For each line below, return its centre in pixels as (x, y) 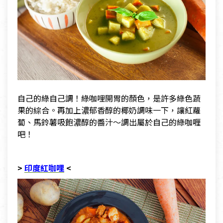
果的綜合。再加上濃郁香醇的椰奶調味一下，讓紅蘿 (109, 110)
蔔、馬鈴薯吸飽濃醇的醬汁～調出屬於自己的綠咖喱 (109, 122)
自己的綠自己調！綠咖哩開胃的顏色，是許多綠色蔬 (109, 98)
